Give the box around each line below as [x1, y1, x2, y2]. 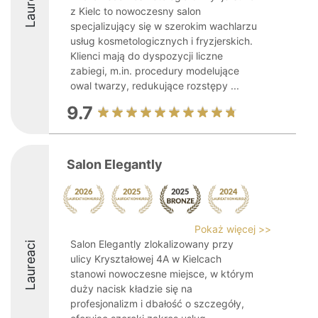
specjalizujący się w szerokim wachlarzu [70, 20, 257, 32]
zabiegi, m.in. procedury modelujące [70, 65, 239, 77]
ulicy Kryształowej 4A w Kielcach [70, 253, 221, 265]
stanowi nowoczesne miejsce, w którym [70, 268, 253, 280]
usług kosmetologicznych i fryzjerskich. [70, 35, 253, 47]
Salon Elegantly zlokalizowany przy [70, 238, 234, 250]
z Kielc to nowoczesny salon [70, 5, 201, 17]
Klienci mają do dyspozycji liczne [70, 50, 223, 62]
